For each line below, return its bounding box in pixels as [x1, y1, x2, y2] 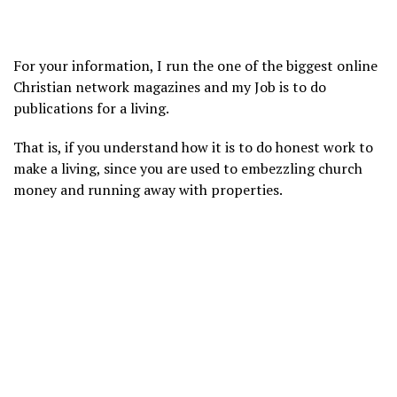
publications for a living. [13, 98, 169, 119]
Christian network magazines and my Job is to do [13, 77, 326, 97]
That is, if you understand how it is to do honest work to [13, 137, 373, 158]
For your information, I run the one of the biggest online [13, 56, 378, 76]
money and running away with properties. [13, 180, 283, 200]
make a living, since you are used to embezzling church [13, 159, 362, 179]
